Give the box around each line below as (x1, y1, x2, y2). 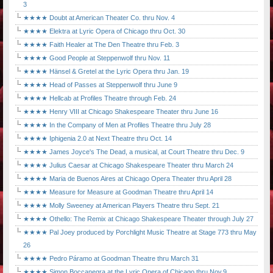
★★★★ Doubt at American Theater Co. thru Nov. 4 (23, 14, 175, 22)
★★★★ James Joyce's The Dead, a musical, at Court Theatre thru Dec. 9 (23, 148, 244, 156)
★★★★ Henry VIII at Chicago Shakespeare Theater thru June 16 (23, 108, 218, 116)
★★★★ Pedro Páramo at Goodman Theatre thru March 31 (23, 255, 199, 263)
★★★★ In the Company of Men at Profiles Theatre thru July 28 (23, 121, 211, 129)
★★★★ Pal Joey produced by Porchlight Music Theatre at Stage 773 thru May (23, 229, 257, 236)
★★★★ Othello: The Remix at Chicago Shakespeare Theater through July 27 (23, 215, 253, 223)
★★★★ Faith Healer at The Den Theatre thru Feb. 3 (23, 41, 179, 49)
